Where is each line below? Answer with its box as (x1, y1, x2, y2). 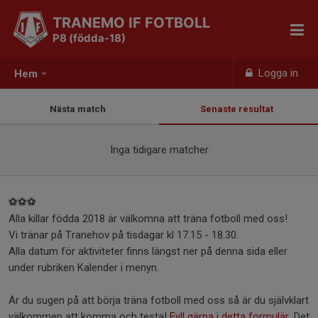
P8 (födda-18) (53, 31, 126, 45)
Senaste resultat (199, 104, 278, 114)
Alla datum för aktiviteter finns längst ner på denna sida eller (9, 245, 287, 258)
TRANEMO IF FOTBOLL (53, 14, 210, 31)
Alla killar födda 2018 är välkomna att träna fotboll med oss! (9, 212, 290, 225)
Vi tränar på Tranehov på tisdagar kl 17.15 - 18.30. (9, 229, 241, 241)
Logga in (256, 67, 299, 79)
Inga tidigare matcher (109, 143, 209, 156)
